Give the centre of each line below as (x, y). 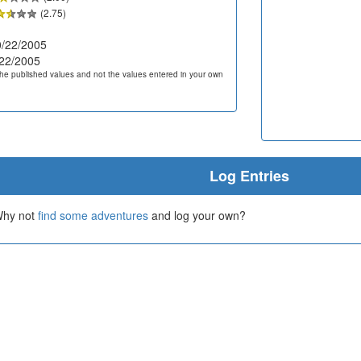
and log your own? (197, 215)
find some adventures (93, 215)
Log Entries (249, 175)
